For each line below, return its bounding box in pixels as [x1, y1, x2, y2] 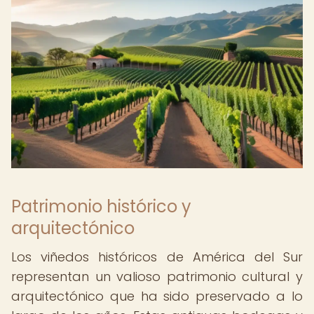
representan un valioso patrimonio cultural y [11, 268, 303, 285]
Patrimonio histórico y [11, 195, 191, 218]
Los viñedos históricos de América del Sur [11, 248, 303, 266]
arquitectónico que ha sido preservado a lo [11, 287, 303, 305]
